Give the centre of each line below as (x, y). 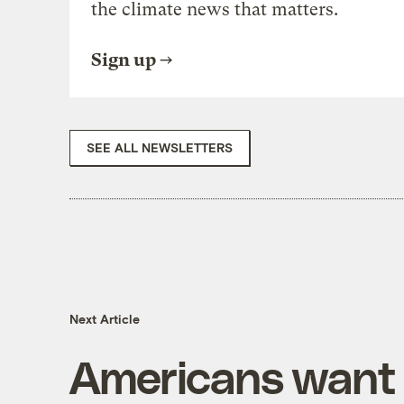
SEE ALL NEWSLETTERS (159, 147)
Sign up (123, 60)
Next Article (104, 319)
